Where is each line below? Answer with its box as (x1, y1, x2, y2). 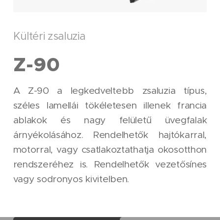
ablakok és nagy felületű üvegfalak (13, 114, 207, 126)
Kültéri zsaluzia (13, 29, 85, 43)
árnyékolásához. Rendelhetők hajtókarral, (13, 129, 207, 141)
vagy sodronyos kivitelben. (13, 173, 135, 185)
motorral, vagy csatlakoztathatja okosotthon (13, 144, 207, 156)
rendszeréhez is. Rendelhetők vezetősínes (13, 159, 207, 170)
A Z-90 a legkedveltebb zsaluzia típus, (13, 85, 207, 97)
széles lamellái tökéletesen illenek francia (13, 100, 207, 111)
